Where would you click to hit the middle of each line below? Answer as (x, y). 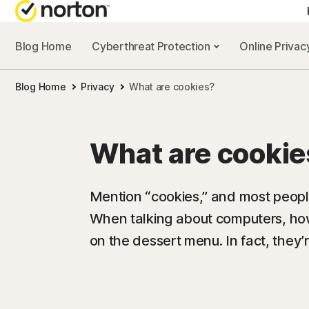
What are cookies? (172, 87)
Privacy (98, 87)
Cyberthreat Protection (152, 46)
